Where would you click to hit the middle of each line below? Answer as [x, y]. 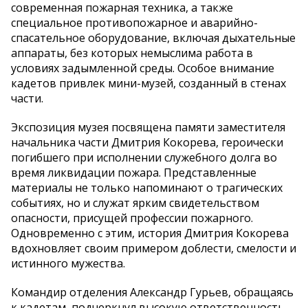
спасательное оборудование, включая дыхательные [153, 38]
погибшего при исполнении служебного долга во [144, 158]
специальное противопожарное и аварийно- [134, 23]
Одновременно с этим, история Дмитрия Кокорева [150, 233]
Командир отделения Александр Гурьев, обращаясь [152, 293]
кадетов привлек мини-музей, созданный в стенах [148, 84]
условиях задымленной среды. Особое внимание [143, 68]
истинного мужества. [68, 264]
